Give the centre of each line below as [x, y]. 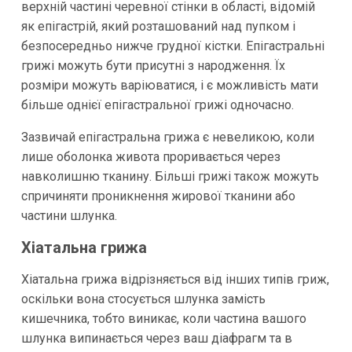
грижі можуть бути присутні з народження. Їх [153, 65]
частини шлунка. [69, 215]
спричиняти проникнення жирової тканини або [158, 196]
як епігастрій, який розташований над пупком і [158, 26]
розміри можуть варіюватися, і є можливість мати [169, 85]
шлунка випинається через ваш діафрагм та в [156, 338]
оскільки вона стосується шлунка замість [143, 299]
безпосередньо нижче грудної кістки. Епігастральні [172, 46]
